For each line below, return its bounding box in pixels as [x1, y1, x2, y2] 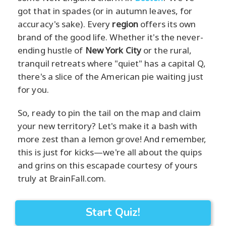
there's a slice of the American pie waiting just [18, 70, 203, 82]
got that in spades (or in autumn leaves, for [18, 5, 193, 17]
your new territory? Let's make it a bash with [18, 120, 198, 132]
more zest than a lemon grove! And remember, [18, 133, 207, 145]
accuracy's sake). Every [18, 18, 112, 30]
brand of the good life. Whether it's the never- [18, 31, 203, 43]
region [112, 18, 139, 30]
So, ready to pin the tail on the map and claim [18, 106, 201, 119]
